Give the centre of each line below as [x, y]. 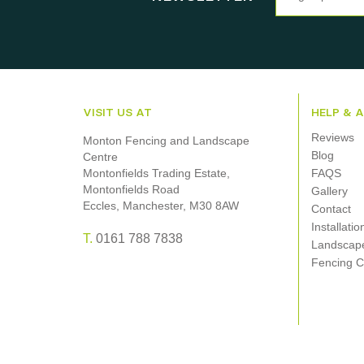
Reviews [332, 137]
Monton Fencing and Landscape [167, 141]
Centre [101, 157]
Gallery [329, 191]
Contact [331, 209]
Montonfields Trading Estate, [157, 173]
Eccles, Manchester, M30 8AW [161, 206]
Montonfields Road [132, 189]
